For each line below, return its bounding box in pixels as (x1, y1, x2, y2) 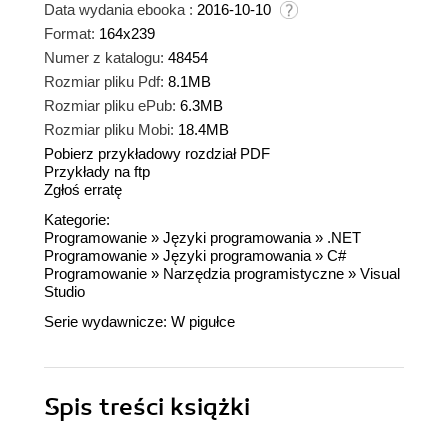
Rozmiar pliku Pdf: (44, 72, 164, 90)
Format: (44, 24, 95, 42)
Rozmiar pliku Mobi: (44, 120, 174, 138)
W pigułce (171, 312, 235, 330)
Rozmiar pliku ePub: (44, 96, 176, 114)
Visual (360, 264, 400, 282)
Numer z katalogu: (44, 48, 164, 66)
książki (170, 391, 250, 422)
